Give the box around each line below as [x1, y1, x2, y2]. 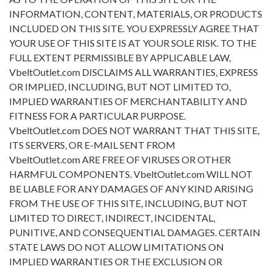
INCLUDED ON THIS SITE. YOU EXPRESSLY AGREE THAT [9, 22, 259, 35]
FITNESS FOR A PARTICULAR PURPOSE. [9, 110, 186, 122]
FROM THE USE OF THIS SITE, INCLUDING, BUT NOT [9, 197, 248, 209]
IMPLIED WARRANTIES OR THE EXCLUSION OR [9, 256, 222, 268]
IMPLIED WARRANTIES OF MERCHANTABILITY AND [9, 95, 247, 107]
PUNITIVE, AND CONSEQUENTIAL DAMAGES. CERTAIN [9, 226, 260, 239]
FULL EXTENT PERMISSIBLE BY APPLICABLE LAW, [9, 52, 231, 64]
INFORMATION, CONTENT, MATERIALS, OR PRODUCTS [9, 8, 262, 20]
